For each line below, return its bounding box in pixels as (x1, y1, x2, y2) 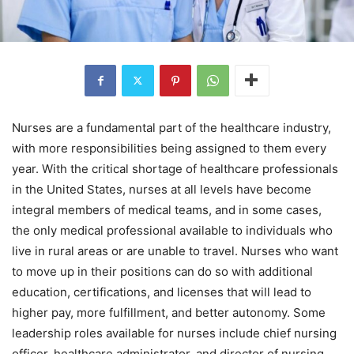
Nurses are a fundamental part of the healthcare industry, (12, 119, 331, 135)
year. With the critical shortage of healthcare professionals (12, 160, 338, 176)
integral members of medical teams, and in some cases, (12, 201, 322, 217)
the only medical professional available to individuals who (12, 222, 333, 238)
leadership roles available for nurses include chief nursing (12, 325, 337, 341)
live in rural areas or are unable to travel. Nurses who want (12, 243, 338, 258)
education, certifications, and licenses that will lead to (12, 284, 311, 299)
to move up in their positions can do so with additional (12, 263, 313, 279)
